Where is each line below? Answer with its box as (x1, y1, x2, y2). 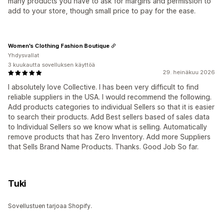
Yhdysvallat (8, 52, 39, 59)
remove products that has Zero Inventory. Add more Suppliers (8, 132, 211, 141)
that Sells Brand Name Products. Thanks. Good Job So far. (8, 142, 199, 151)
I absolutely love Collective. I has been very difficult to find (8, 83, 199, 92)
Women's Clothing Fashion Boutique (8, 42, 110, 49)
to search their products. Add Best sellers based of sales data (8, 112, 210, 121)
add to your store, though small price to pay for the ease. (8, 6, 196, 15)
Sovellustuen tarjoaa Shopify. (8, 202, 92, 210)
